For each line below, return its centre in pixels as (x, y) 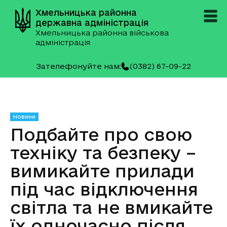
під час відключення (104, 189)
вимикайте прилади (102, 171)
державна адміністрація (92, 23)
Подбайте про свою (101, 134)
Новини (24, 117)
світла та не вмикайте (111, 207)
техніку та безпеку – (103, 153)
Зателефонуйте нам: (79, 66)
